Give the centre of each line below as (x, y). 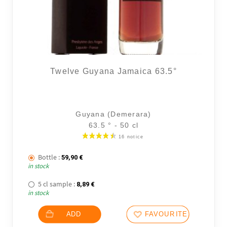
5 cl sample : (57, 184)
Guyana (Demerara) (113, 114)
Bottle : (49, 157)
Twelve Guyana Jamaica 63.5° (113, 71)
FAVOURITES (169, 214)
